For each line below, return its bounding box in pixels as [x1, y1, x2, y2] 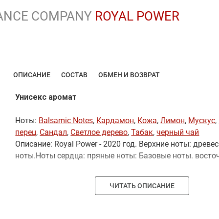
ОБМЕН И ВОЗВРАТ [98, 71, 160, 79]
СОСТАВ [61, 71, 88, 79]
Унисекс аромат [15, 92, 77, 102]
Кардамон [96, 116, 134, 126]
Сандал [40, 128, 67, 137]
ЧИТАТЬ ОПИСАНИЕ [109, 182, 175, 190]
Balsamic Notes [39, 116, 93, 126]
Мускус [188, 116, 216, 126]
